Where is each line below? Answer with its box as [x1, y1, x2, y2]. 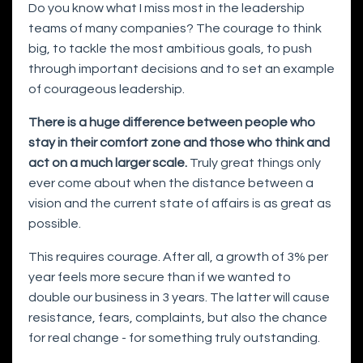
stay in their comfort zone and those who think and [28, 136, 330, 150]
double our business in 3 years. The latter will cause [28, 291, 330, 305]
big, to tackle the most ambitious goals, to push [28, 42, 312, 56]
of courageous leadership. [28, 83, 185, 96]
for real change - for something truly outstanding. [28, 331, 320, 345]
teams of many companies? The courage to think [28, 22, 322, 36]
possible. [28, 217, 81, 231]
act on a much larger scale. [28, 156, 187, 170]
